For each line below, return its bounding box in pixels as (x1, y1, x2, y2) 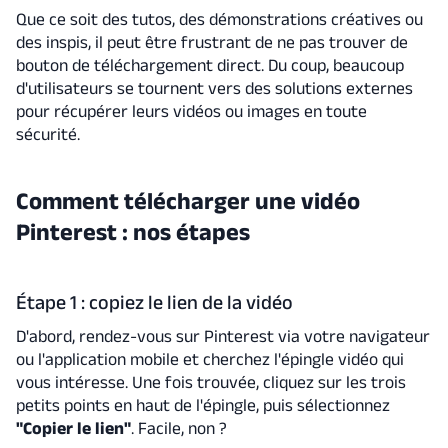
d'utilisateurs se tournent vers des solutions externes (15, 78, 413, 99)
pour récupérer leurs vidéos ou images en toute (15, 101, 367, 122)
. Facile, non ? (130, 417, 227, 438)
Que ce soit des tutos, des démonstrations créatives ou (15, 9, 423, 30)
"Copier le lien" (15, 417, 131, 438)
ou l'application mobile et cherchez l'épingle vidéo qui (15, 348, 404, 369)
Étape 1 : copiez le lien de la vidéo (15, 290, 293, 313)
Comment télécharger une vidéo (15, 186, 360, 214)
